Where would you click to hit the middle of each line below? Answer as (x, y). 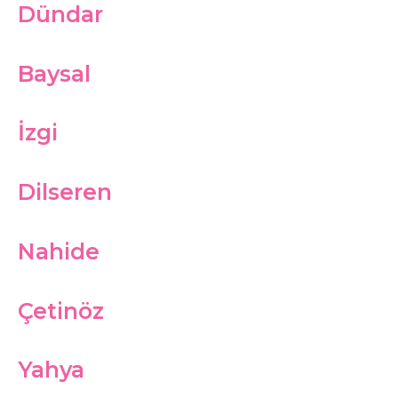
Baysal (54, 73)
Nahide (59, 251)
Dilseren (65, 192)
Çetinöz (61, 310)
